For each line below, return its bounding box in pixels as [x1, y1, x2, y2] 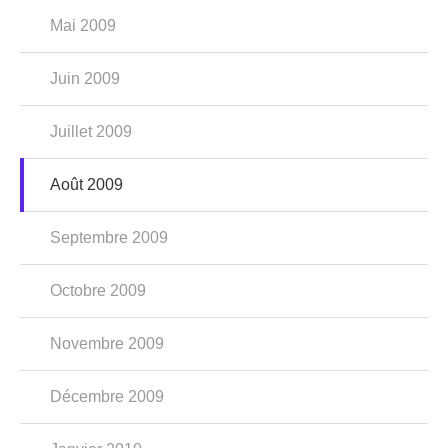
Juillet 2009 [50, 123, 132, 140]
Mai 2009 [50, 17, 116, 34]
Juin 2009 [50, 70, 120, 87]
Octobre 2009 [50, 282, 146, 299]
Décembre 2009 [50, 388, 164, 405]
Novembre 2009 [50, 335, 164, 352]
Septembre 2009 [50, 229, 168, 246]
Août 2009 [50, 176, 123, 193]
